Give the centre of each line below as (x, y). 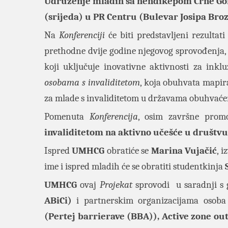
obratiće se (128, 151)
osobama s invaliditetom (92, 82)
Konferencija (113, 117)
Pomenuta (67, 117)
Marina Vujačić (184, 151)
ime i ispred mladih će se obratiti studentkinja (135, 166)
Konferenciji (82, 35)
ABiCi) (61, 201)
